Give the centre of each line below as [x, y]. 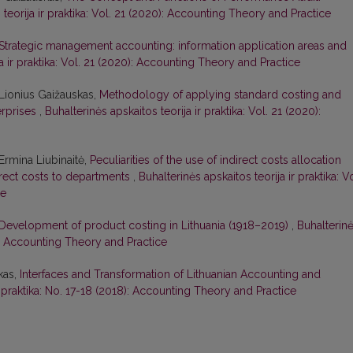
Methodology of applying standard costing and [220, 95]
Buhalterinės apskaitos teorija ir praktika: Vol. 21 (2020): [183, 111]
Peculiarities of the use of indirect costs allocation [216, 160]
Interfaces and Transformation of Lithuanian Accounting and [170, 275]
